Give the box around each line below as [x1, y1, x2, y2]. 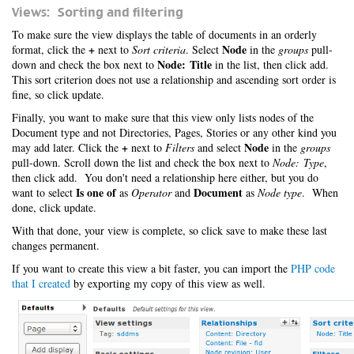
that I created [12, 276, 70, 291]
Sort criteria [132, 42, 186, 57]
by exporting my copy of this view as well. [70, 276, 265, 291]
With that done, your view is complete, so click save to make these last [12, 223, 327, 238]
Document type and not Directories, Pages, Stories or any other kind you [12, 125, 337, 140]
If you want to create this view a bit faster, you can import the [12, 261, 291, 276]
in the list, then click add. [212, 57, 333, 72]
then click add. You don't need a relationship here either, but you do [12, 170, 318, 185]
